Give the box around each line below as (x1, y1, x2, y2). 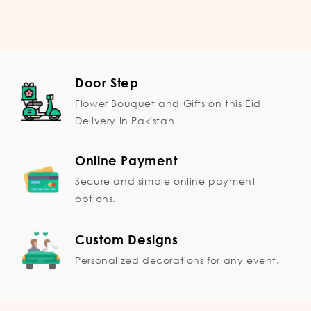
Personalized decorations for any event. (75, 253, 280, 267)
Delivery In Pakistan (75, 113, 175, 127)
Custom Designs (75, 232, 178, 248)
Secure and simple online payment (75, 174, 256, 187)
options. (75, 191, 116, 205)
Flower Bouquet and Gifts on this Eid (75, 96, 261, 110)
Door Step (75, 74, 139, 90)
